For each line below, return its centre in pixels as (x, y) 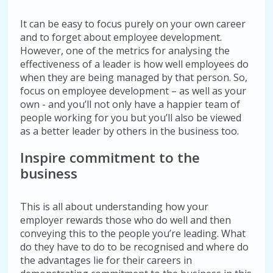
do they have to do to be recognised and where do (135, 247)
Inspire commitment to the (110, 158)
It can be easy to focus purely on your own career (133, 24)
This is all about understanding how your (115, 207)
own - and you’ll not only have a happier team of (130, 104)
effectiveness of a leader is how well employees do (135, 64)
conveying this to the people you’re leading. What (133, 233)
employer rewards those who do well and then (126, 220)
